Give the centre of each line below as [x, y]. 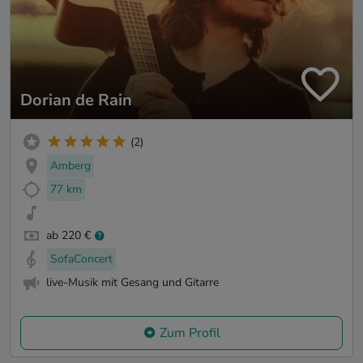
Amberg [70, 165]
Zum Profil [190, 333]
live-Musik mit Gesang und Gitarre [132, 282]
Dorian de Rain [76, 100]
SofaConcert [81, 259]
